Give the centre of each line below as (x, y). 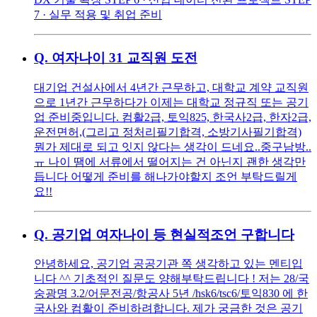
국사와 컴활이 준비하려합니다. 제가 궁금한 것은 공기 (168, 309)
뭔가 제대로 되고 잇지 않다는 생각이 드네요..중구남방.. (173, 146)
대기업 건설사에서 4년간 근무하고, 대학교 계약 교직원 (171, 87)
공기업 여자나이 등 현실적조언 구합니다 (173, 234)
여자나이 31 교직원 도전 (125, 58)
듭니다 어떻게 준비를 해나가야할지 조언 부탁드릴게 (166, 176)
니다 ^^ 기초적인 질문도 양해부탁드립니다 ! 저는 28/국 (172, 279)
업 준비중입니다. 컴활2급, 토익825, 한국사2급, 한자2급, (173, 117)
